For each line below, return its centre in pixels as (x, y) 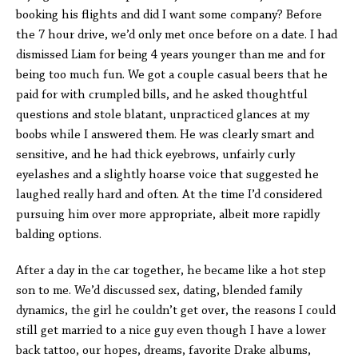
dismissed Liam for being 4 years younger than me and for (171, 55)
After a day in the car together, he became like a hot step (171, 271)
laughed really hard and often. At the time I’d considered (169, 195)
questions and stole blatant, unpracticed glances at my (163, 115)
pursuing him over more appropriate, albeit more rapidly (168, 215)
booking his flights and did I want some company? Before (169, 15)
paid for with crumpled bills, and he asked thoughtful (162, 95)
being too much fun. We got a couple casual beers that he (172, 75)
